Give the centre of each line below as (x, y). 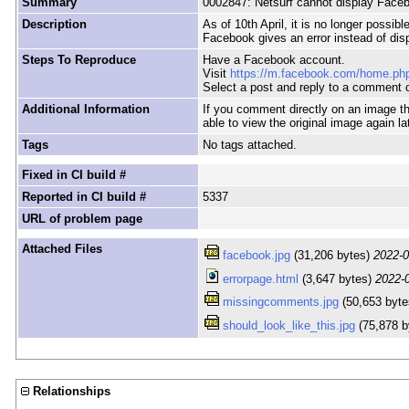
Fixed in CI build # (73, 175)
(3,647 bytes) (337, 278)
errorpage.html (261, 278)
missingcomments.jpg (281, 302)
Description (54, 25)
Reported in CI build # (84, 197)
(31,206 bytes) (332, 256)
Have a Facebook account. (273, 60)
